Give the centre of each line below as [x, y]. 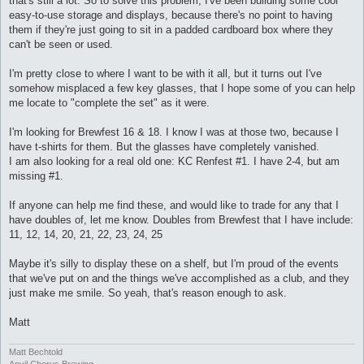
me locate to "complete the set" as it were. [109, 102]
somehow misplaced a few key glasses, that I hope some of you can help [182, 88]
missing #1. [36, 175]
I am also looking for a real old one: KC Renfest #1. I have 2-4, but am [174, 161]
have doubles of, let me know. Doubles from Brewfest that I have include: [181, 219]
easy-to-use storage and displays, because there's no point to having [171, 15]
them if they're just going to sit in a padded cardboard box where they [171, 29]
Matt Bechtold [36, 352]
